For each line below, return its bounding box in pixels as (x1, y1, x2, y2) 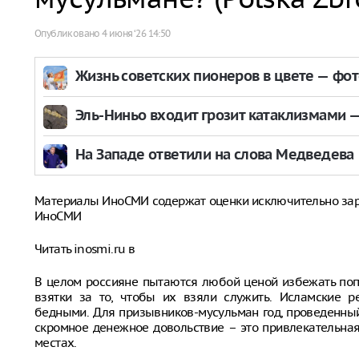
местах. (34, 335, 77, 350)
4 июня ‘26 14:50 (102, 27, 171, 39)
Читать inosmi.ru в (34, 241, 135, 256)
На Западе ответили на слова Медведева (75, 147, 354, 163)
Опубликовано (34, 27, 103, 39)
